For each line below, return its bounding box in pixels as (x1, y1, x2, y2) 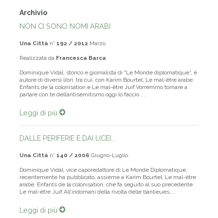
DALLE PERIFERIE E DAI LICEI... (19, 134, 115, 143)
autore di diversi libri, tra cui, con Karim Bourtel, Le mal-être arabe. (19, 76, 194, 84)
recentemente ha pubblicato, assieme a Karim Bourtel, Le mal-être (19, 174, 196, 181)
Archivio (19, 9, 47, 17)
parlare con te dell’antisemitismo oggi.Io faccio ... (19, 91, 145, 98)
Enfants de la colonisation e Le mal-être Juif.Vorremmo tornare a (19, 84, 187, 91)
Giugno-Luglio (90, 152, 128, 159)
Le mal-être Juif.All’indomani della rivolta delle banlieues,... (19, 188, 175, 196)
